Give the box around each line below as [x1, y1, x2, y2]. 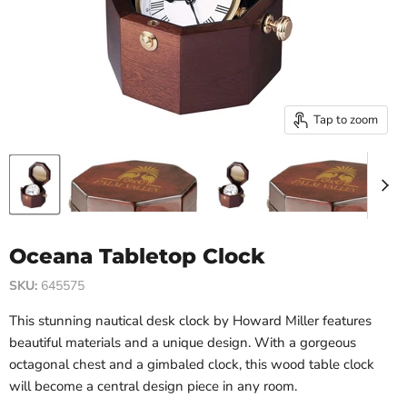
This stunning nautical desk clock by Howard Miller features [9, 312, 372, 330]
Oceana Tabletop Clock [9, 243, 265, 269]
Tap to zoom [313, 111, 378, 128]
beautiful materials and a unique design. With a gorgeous [9, 333, 356, 352]
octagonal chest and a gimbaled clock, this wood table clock [9, 355, 374, 373]
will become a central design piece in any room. [9, 377, 301, 395]
